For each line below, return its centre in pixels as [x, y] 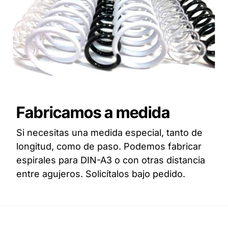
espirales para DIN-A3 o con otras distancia [111, 160]
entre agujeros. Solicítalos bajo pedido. [101, 174]
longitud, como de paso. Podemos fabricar [109, 146]
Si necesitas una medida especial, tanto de [109, 132]
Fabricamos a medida [93, 112]
